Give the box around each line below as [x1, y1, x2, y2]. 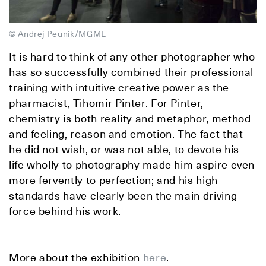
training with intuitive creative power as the [9, 80, 229, 94]
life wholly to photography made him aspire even [9, 157, 255, 172]
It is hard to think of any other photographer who [9, 49, 255, 64]
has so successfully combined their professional [9, 65, 254, 79]
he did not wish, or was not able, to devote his [9, 142, 240, 156]
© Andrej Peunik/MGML [9, 28, 106, 39]
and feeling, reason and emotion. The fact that [9, 126, 243, 141]
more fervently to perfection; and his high [9, 173, 218, 187]
